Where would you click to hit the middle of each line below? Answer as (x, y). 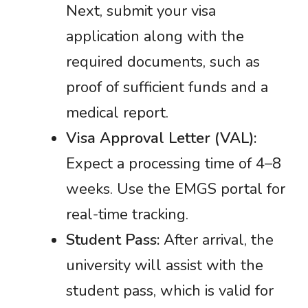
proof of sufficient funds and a (167, 87)
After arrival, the (217, 240)
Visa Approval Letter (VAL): (161, 138)
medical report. (117, 113)
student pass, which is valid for (170, 291)
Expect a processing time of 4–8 (174, 164)
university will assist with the (165, 265)
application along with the (155, 36)
